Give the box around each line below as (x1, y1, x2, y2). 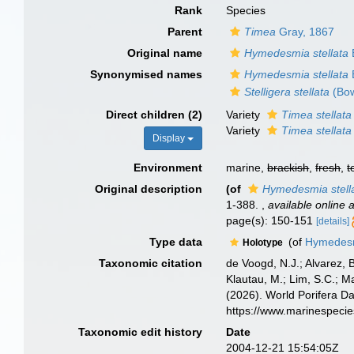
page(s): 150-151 (226, 214, 317, 227)
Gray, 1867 (276, 25, 335, 38)
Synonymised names (90, 68, 203, 81)
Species (226, 4, 266, 17)
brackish (267, 161, 310, 174)
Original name (127, 47, 203, 59)
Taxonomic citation (99, 257, 203, 269)
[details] (316, 216, 350, 227)
